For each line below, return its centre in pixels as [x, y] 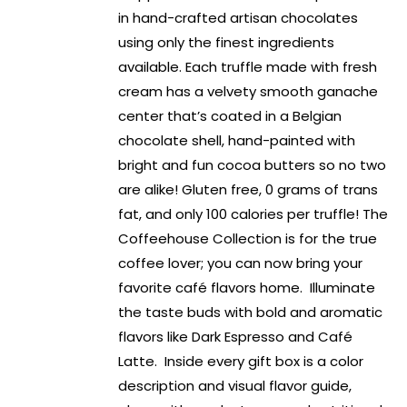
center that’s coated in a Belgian [230, 116]
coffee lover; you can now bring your [241, 263]
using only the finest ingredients [227, 43]
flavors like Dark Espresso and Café [236, 337]
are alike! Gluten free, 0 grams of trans [248, 190]
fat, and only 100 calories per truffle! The [253, 214]
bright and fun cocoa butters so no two [253, 165]
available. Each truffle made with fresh [248, 67]
